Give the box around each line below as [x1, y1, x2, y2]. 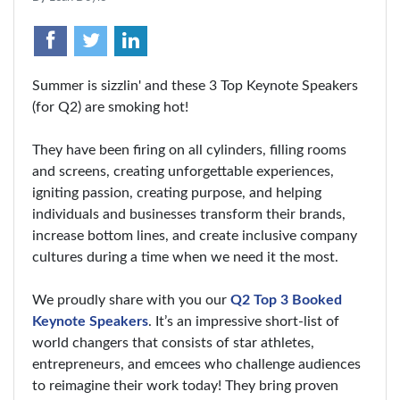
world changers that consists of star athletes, [32, 336, 314, 350]
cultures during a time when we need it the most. [32, 250, 342, 264]
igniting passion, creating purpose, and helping [32, 186, 321, 200]
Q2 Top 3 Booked [230, 293, 342, 307]
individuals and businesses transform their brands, [32, 207, 346, 221]
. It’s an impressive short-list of [148, 314, 339, 329]
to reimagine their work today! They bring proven [32, 379, 338, 393]
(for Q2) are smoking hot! [32, 100, 188, 114]
